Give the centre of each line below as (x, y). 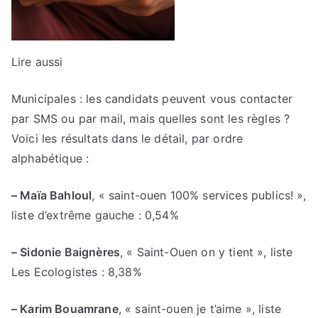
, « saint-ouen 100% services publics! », (199, 195)
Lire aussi (37, 62)
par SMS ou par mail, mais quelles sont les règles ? (151, 119)
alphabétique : (50, 158)
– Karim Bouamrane (65, 309)
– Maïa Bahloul (52, 195)
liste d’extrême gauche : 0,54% (95, 215)
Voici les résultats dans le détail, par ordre (127, 138)
